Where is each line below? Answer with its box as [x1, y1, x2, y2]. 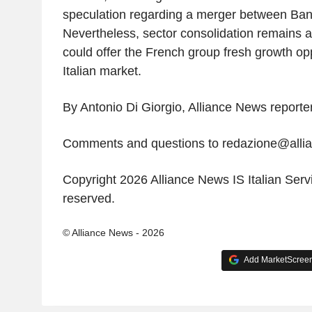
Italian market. [62, 63, 141, 78]
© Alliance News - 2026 [62, 226, 164, 238]
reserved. [62, 191, 115, 205]
